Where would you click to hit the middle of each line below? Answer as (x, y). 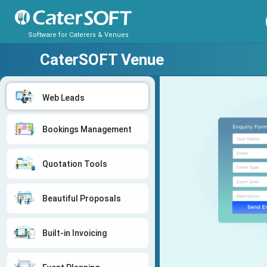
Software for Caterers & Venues (78, 35)
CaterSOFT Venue (102, 60)
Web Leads (63, 98)
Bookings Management (87, 130)
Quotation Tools (75, 164)
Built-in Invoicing (74, 233)
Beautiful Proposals (82, 199)
